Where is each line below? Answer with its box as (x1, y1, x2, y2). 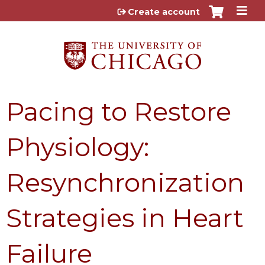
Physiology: (6, 131, 149, 163)
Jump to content (92, 4, 173, 15)
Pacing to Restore (6, 95, 231, 127)
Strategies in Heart (6, 202, 244, 234)
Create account (128, 7, 200, 17)
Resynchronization (6, 166, 244, 198)
